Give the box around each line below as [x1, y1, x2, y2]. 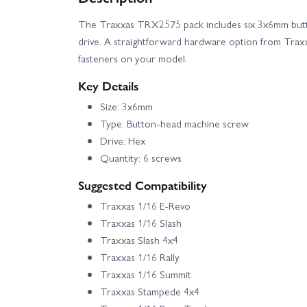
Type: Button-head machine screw [100, 115, 249, 131]
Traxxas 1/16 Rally [100, 249, 180, 265]
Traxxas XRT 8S [112, 62, 172, 75]
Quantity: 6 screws [100, 149, 182, 165]
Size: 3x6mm [100, 98, 153, 114]
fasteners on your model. [78, 50, 187, 66]
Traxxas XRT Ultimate [215, 62, 297, 75]
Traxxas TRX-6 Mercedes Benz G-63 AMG [112, 24, 270, 38]
